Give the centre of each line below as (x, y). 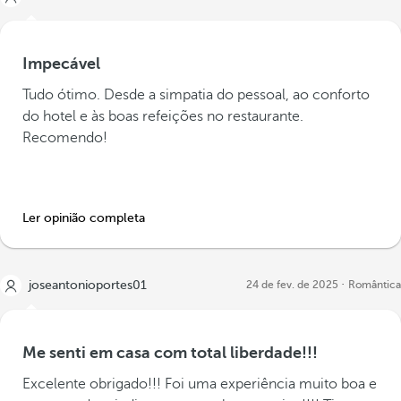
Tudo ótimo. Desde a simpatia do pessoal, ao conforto (196, 95)
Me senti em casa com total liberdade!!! (170, 353)
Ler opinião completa (84, 218)
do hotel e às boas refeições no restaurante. (163, 116)
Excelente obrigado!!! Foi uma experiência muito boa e (200, 384)
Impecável (61, 64)
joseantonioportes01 (88, 285)
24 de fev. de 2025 (292, 285)
